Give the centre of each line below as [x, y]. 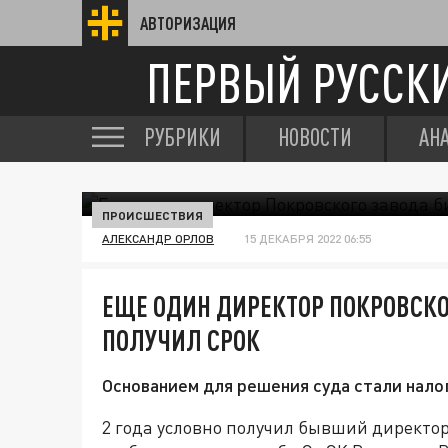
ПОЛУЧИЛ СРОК [181, 340]
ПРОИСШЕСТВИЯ [152, 215]
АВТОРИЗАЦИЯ [188, 23]
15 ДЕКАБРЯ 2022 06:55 [307, 238]
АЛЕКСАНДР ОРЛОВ [158, 238]
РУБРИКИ [182, 137]
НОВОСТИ [315, 137]
